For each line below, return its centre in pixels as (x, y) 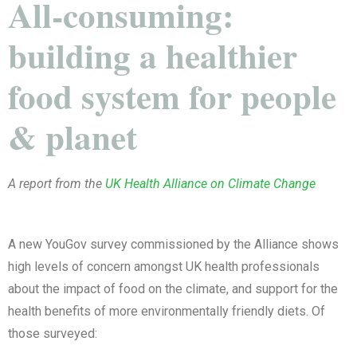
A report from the (57, 183)
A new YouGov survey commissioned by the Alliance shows (173, 244)
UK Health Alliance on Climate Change (210, 183)
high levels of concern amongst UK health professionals (164, 266)
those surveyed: (54, 333)
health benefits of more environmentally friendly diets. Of (167, 311)
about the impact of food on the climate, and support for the (173, 288)
